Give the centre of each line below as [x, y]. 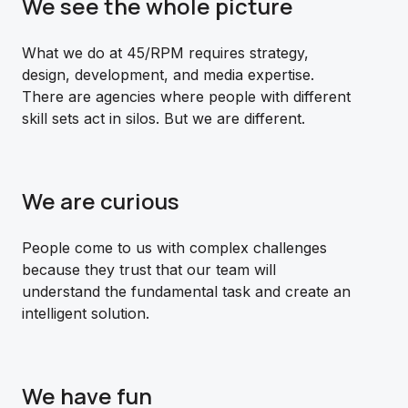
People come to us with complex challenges [174, 248]
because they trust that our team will [149, 270]
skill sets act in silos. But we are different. [163, 118]
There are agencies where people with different [186, 97]
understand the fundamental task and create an [186, 291]
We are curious [101, 201]
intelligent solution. [86, 313]
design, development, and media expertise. [168, 75]
